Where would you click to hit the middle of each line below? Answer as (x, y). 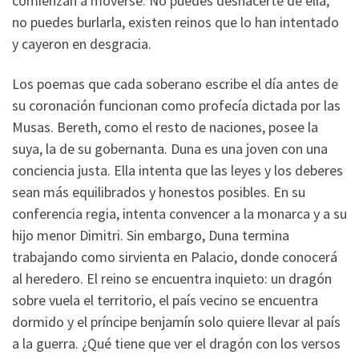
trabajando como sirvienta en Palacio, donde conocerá (175, 256)
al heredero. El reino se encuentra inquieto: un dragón (172, 278)
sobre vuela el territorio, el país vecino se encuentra (165, 300)
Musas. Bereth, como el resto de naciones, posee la (165, 127)
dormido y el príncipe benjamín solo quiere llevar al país (176, 321)
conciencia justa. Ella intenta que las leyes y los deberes (177, 170)
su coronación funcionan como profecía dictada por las (176, 105)
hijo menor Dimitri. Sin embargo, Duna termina (151, 235)
